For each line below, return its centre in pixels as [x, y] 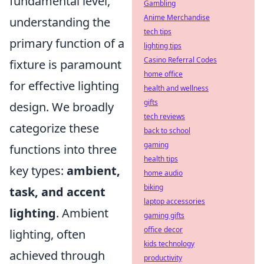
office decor [163, 230]
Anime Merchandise [177, 17]
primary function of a [67, 44]
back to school [167, 131]
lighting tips [163, 46]
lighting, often [47, 235]
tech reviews [164, 116]
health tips [161, 159]
